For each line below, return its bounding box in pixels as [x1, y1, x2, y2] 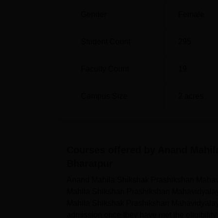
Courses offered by [67, 145, 158, 155]
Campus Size [81, 92, 127, 100]
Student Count [81, 37, 130, 46]
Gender [81, 10, 107, 18]
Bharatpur [67, 158, 113, 169]
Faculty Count [81, 65, 129, 73]
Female [178, 10, 204, 18]
